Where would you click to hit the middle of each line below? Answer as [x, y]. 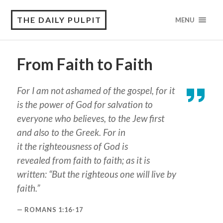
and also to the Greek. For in [71, 132]
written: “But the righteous [68, 174]
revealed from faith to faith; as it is [83, 160]
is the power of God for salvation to [85, 104]
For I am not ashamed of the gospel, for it [96, 90]
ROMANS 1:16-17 [54, 209]
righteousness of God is [82, 146]
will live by [155, 174]
